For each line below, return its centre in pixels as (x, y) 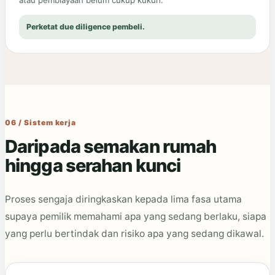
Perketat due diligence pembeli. (86, 27)
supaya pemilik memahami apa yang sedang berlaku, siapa (136, 217)
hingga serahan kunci (93, 166)
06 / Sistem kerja (41, 123)
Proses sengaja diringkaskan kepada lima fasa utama (123, 199)
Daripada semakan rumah (111, 147)
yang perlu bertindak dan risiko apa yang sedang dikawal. (134, 234)
